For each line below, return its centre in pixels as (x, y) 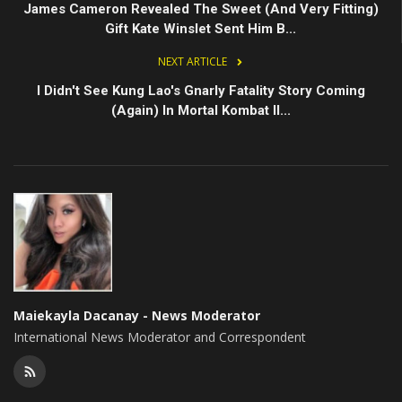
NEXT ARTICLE (192, 61)
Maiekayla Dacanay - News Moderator (137, 315)
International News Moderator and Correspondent (160, 336)
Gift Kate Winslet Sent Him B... (201, 28)
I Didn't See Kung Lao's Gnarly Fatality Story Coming (201, 90)
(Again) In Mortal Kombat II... (201, 110)
